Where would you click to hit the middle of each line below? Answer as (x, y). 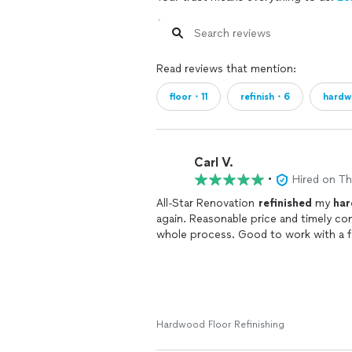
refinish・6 (265, 97)
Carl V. (214, 162)
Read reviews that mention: (226, 69)
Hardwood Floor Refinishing (220, 324)
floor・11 (189, 97)
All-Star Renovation (207, 203)
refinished (285, 203)
